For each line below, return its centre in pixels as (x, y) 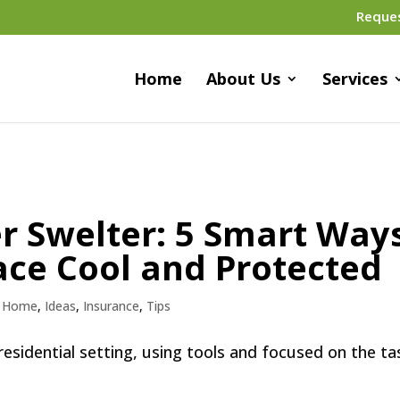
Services (354, 78)
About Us (243, 78)
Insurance (112, 306)
